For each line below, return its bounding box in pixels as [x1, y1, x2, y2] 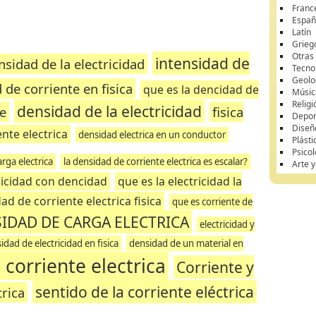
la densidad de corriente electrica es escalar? [63, 155, 248, 168]
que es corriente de [171, 195, 253, 208]
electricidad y [199, 218, 255, 231]
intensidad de [154, 53, 250, 73]
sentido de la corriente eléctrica [35, 281, 254, 302]
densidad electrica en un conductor [78, 128, 226, 141]
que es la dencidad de [142, 82, 259, 97]
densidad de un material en [128, 237, 243, 250]
